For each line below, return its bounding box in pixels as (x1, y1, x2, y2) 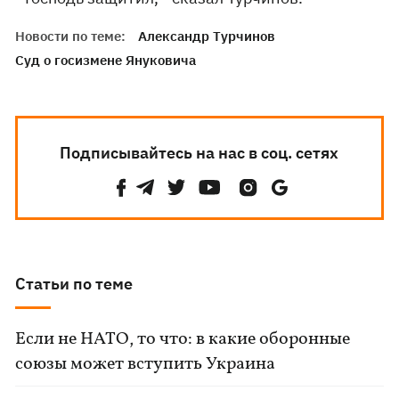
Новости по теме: (15, 28, 126, 45)
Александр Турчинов (138, 28, 276, 45)
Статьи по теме (15, 273, 134, 294)
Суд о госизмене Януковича (15, 52, 197, 69)
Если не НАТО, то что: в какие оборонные (15, 327, 351, 352)
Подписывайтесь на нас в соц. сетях (60, 142, 339, 163)
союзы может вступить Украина (15, 352, 276, 377)
